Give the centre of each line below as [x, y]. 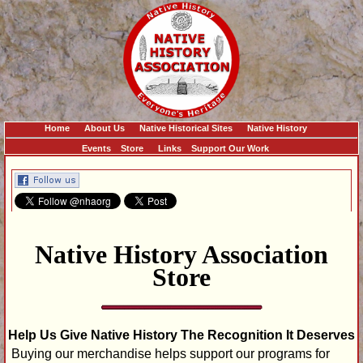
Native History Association [181, 255]
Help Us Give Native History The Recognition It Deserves [181, 335]
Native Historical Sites [186, 128]
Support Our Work [230, 148]
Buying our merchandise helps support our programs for [171, 353]
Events [96, 148]
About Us [104, 128]
